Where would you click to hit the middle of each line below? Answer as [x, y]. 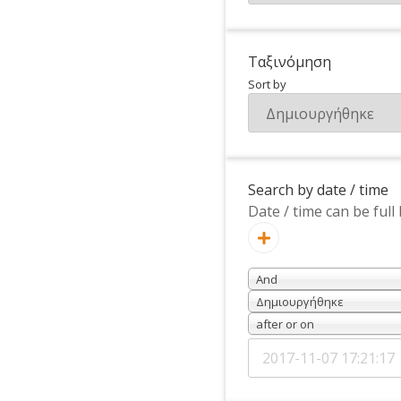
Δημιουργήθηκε [300, 302]
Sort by [267, 84]
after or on [285, 324]
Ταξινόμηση [290, 62]
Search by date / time [318, 190]
